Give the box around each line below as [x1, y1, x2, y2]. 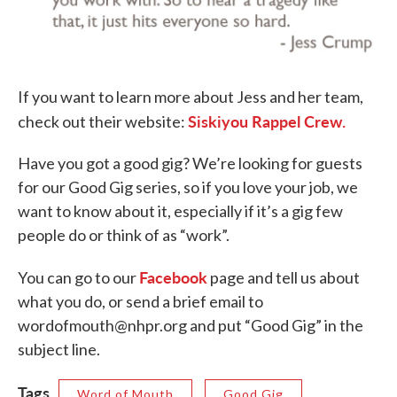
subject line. [18, 339, 100, 360]
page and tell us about [207, 268, 360, 288]
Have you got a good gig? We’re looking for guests [18, 153, 362, 174]
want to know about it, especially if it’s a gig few [18, 201, 343, 222]
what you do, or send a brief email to [18, 292, 263, 312]
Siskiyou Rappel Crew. [188, 110, 346, 133]
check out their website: [18, 112, 188, 132]
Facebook [139, 266, 207, 289]
